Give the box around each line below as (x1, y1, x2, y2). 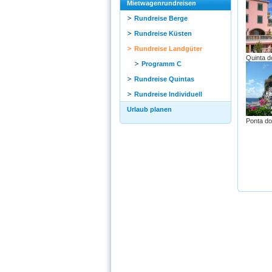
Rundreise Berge (134, 15, 188, 22)
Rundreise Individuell (134, 90, 202, 98)
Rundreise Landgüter (134, 45, 202, 52)
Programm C (141, 60, 182, 67)
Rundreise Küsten (134, 30, 192, 37)
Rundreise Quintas (134, 75, 194, 83)
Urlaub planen (126, 106, 172, 113)
